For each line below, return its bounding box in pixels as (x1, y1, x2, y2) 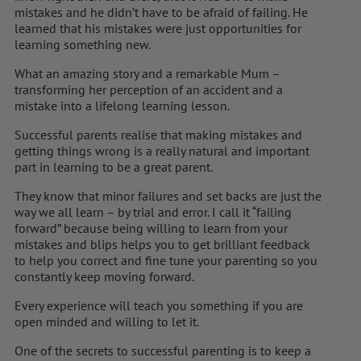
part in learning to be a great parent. (15, 158, 213, 175)
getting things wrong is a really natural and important (15, 142, 309, 159)
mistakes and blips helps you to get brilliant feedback (15, 235, 310, 252)
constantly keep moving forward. (15, 268, 194, 284)
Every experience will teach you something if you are (15, 297, 303, 313)
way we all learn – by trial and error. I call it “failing (15, 203, 292, 220)
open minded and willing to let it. (15, 313, 199, 330)
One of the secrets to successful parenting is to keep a (15, 342, 311, 359)
